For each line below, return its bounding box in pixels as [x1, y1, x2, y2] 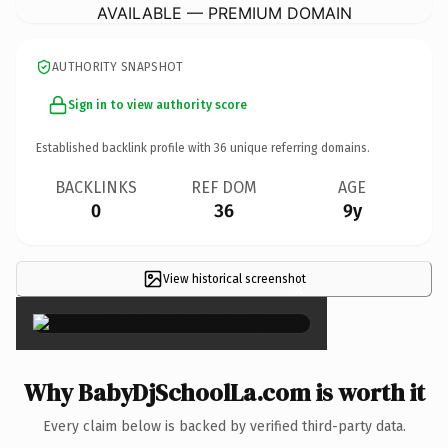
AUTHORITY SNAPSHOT [52, 59, 184, 74]
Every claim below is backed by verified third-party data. [42, 417, 406, 435]
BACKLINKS [55, 177, 137, 197]
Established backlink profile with [36, 140, 214, 155]
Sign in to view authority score [68, 97, 247, 112]
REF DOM [191, 177, 257, 197]
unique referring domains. [227, 140, 370, 155]
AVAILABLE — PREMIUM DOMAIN [96, 2, 352, 23]
